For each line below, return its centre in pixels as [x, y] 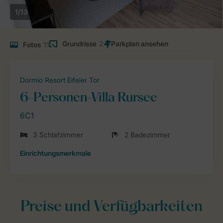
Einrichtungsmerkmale [56, 153]
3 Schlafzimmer [58, 135]
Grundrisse [79, 44]
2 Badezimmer [147, 135]
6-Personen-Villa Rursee [89, 99]
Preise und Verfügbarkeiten [111, 208]
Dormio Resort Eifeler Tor [60, 80]
